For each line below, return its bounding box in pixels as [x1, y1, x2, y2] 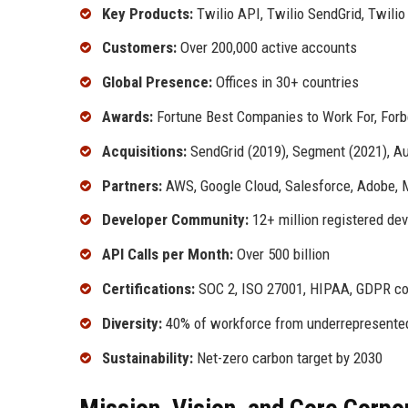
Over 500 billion [233, 245, 330, 264]
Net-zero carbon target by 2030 [193, 348, 382, 367]
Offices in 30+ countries [212, 73, 359, 92]
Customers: [102, 38, 177, 57]
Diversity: [102, 313, 162, 332]
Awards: [102, 107, 153, 127]
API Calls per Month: [102, 245, 233, 264]
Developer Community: [102, 210, 249, 229]
